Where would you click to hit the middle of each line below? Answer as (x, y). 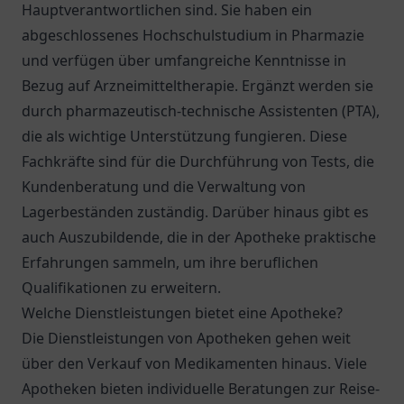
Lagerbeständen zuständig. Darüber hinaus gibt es (195, 212)
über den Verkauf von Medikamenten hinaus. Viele (194, 363)
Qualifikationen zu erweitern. (121, 288)
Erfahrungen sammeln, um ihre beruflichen (170, 262)
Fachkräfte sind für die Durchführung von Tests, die (198, 161)
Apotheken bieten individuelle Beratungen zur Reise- (201, 389)
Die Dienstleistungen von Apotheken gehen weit (186, 338)
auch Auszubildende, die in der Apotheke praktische (199, 237)
